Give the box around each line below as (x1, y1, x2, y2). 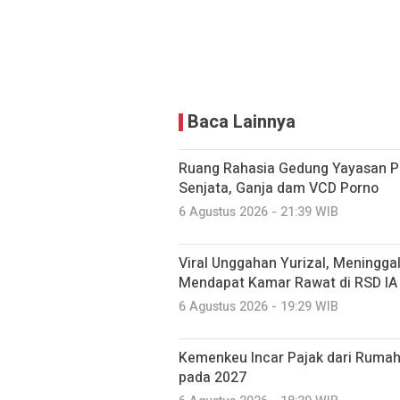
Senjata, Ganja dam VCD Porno (179, 178, 379, 199)
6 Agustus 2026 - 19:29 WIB (179, 297, 338, 316)
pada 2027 (179, 367, 246, 388)
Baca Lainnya (187, 109, 296, 135)
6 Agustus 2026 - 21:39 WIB (179, 203, 338, 221)
